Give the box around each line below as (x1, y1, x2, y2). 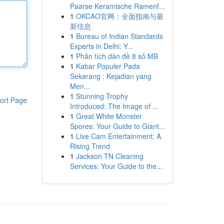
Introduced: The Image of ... (69, 101, 158, 111)
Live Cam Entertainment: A (75, 131, 161, 141)
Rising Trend (69, 141, 110, 151)
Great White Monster (75, 111, 142, 121)
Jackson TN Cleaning (75, 151, 143, 161)
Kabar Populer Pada (75, 61, 140, 71)
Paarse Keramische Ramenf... (69, 1, 165, 11)
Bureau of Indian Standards (75, 31, 163, 41)
